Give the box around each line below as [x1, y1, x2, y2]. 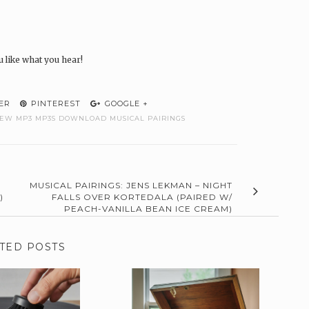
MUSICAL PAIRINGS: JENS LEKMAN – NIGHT [29, 180, 232, 191]
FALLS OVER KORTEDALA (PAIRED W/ [51, 192, 232, 203]
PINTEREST [28, 99, 81, 109]
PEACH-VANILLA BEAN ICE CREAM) [63, 203, 232, 215]
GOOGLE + [102, 99, 148, 109]
